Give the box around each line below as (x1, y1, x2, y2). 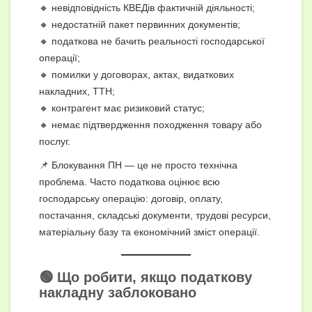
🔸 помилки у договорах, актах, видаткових (39, 68, 234, 80)
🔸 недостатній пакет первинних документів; (39, 18, 240, 30)
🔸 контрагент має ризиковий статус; (39, 102, 205, 114)
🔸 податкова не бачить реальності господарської (39, 35, 265, 47)
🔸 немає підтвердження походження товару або (39, 118, 262, 130)
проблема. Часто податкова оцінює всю (39, 175, 220, 187)
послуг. (39, 135, 70, 147)
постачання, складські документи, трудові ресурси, (39, 209, 271, 221)
